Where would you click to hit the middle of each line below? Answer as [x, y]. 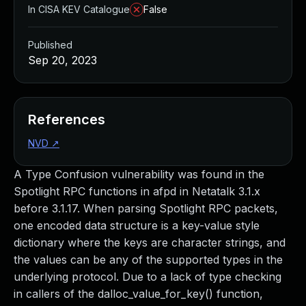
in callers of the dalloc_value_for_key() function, [138, 294]
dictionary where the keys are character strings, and [150, 242]
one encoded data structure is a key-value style [137, 225]
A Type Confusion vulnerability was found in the [139, 174]
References [67, 120]
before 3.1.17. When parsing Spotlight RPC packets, [146, 208]
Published [50, 45]
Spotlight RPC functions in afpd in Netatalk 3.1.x [137, 191]
